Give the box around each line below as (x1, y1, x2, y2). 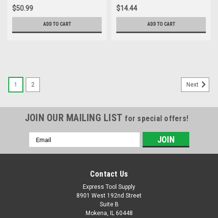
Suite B (99, 201, 119, 208)
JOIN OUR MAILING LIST (24, 112, 125, 124)
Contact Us (90, 169, 128, 179)
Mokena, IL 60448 (85, 210, 133, 217)
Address (29, 143, 55, 151)
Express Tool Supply (83, 183, 135, 190)
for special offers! (125, 114, 189, 123)
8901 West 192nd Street (76, 192, 142, 199)
